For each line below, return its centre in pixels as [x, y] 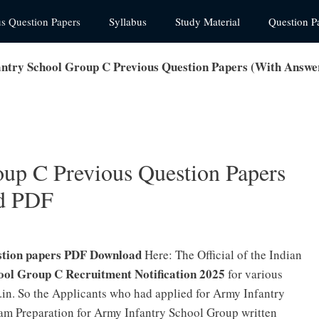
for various [254, 273]
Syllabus [128, 21]
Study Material [208, 21]
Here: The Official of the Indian [222, 254]
